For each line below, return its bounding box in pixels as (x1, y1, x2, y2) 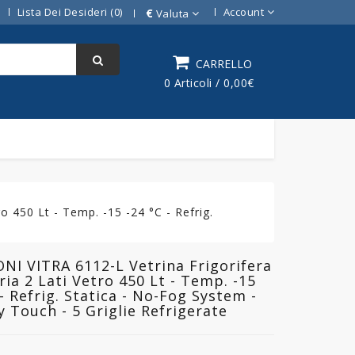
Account (223, 5, 264, 19)
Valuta (155, 6, 189, 21)
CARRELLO (195, 55, 252, 71)
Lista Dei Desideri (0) (17, 5, 123, 19)
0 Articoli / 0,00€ (163, 74, 254, 90)
